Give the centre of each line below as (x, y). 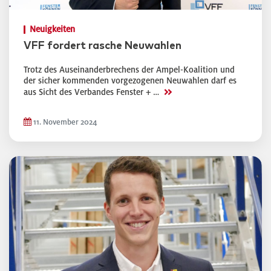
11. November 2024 (64, 122)
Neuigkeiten (52, 29)
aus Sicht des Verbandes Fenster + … (93, 92)
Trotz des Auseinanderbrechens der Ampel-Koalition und (129, 70)
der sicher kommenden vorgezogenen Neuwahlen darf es (130, 81)
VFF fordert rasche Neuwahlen (103, 46)
